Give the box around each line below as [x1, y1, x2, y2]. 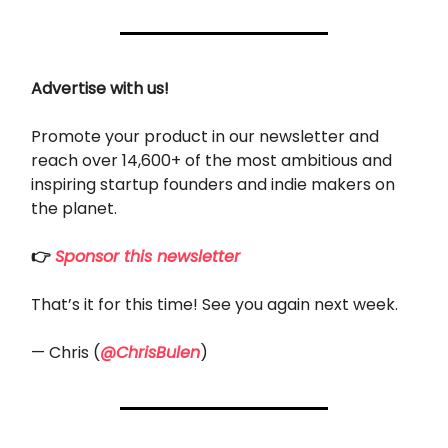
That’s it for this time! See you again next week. [31, 292, 398, 316]
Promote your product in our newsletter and [31, 124, 379, 148]
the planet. [31, 196, 117, 220]
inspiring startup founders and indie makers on [31, 172, 395, 196]
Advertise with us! [31, 76, 169, 100]
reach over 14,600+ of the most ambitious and [31, 148, 392, 172]
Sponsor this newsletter [55, 244, 240, 268]
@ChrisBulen [100, 340, 200, 364]
